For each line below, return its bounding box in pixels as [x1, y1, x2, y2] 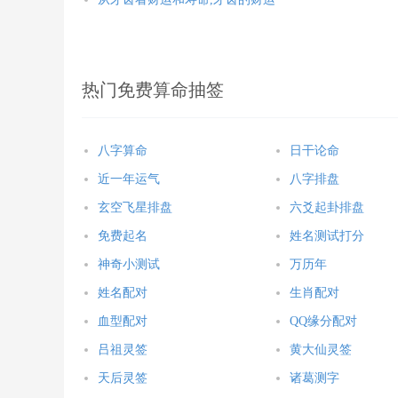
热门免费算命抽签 [82, 80, 224, 99]
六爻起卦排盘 [290, 201, 365, 214]
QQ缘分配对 [290, 314, 358, 328]
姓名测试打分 [290, 229, 365, 243]
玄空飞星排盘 [98, 201, 172, 214]
